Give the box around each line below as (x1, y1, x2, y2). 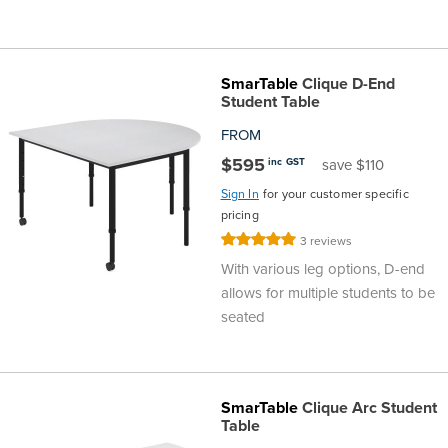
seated (220, 306, 265, 329)
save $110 (322, 154, 385, 177)
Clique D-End (297, 72, 395, 96)
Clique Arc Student (297, 396, 437, 420)
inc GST (267, 153, 306, 169)
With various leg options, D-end (220, 258, 425, 281)
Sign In (220, 185, 259, 204)
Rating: (219, 230, 262, 252)
